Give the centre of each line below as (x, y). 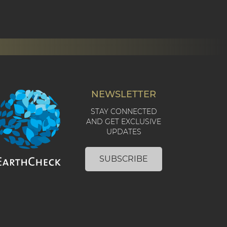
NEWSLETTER (124, 94)
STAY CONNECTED (124, 112)
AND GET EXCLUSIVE (124, 122)
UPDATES (124, 132)
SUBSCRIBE (124, 159)
